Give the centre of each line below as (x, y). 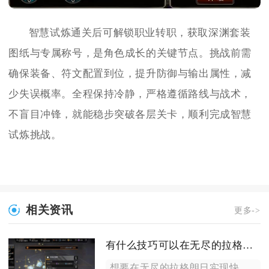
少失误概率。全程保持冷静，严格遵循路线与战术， (130, 94)
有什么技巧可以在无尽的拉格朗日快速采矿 (248, 245)
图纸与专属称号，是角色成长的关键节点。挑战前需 (130, 53)
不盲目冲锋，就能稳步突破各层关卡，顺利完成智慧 (130, 115)
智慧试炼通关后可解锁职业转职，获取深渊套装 (140, 33)
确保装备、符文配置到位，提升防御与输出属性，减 (130, 74)
